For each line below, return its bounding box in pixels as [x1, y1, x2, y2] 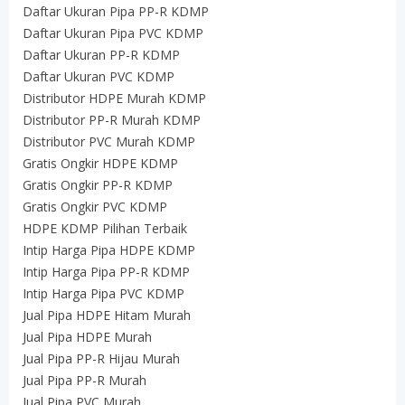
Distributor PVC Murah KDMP [23, 133, 195, 150]
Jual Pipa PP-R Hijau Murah [23, 350, 180, 367]
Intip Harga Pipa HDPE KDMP [23, 241, 195, 259]
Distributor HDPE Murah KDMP [23, 89, 206, 107]
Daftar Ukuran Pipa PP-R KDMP [23, 3, 209, 20]
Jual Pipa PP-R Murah [23, 372, 146, 389]
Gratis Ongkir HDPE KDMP [23, 155, 178, 172]
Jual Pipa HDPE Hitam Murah [23, 306, 191, 324]
